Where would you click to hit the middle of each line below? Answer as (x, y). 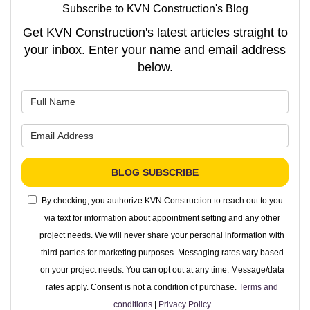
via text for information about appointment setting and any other (162, 218)
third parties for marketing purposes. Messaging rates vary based (162, 252)
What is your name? (207, 98)
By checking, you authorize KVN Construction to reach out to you (162, 200)
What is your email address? (229, 131)
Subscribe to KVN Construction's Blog (155, 8)
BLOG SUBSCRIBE (155, 172)
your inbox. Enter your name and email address (155, 49)
